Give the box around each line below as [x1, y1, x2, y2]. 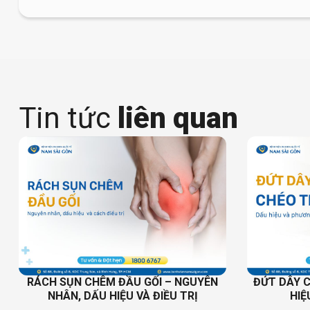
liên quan [111, 101, 238, 135]
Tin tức [19, 101, 111, 135]
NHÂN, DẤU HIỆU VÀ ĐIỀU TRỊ [47, 289, 198, 302]
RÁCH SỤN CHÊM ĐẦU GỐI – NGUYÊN [27, 275, 218, 289]
